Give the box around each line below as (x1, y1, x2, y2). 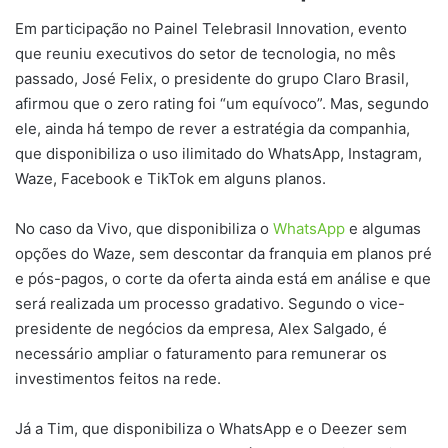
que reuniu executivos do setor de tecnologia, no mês (15, 43, 396, 63)
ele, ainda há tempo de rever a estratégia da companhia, (15, 118, 410, 138)
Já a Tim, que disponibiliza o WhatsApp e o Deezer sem (15, 418, 407, 438)
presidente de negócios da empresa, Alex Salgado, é (15, 318, 387, 338)
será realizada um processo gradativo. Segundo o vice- (15, 293, 405, 313)
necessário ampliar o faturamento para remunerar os (15, 343, 387, 363)
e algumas (345, 218, 421, 238)
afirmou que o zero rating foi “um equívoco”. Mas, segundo (15, 93, 429, 113)
